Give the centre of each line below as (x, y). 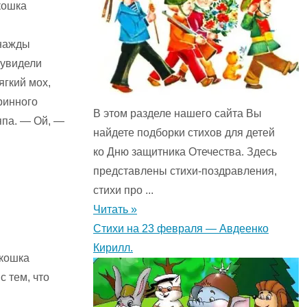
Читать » (115, 210)
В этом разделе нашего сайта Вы (177, 114)
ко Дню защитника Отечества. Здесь (185, 152)
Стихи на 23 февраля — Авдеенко (181, 229)
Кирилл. (113, 248)
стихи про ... (123, 191)
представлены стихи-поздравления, (185, 171)
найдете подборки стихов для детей (184, 133)
